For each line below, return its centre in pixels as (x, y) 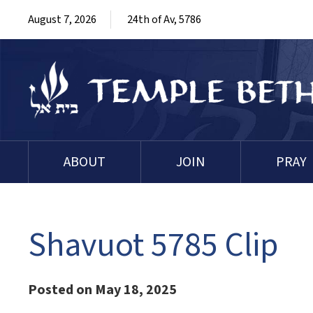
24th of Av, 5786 (164, 20)
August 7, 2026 (62, 20)
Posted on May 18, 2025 (102, 290)
